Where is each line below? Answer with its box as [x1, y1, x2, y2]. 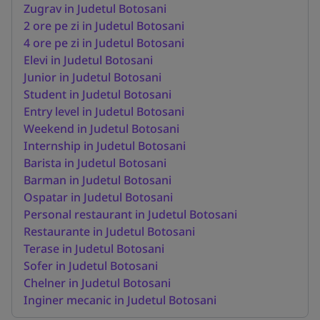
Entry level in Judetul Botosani [24, 103, 184, 119]
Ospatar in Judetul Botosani [24, 189, 173, 205]
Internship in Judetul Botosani [24, 137, 186, 154]
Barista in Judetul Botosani [24, 154, 166, 171]
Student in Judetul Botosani [24, 86, 171, 102]
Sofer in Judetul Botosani [24, 257, 158, 274]
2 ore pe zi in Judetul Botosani [24, 17, 184, 34]
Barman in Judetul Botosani [24, 171, 171, 188]
